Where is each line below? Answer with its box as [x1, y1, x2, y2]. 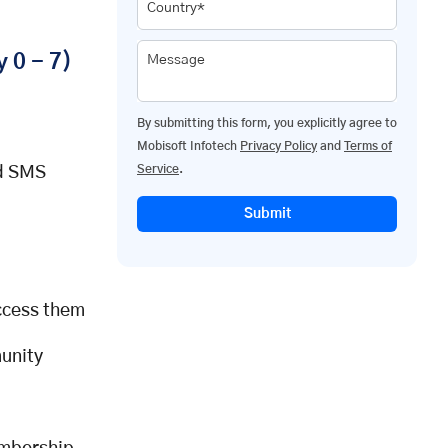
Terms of [344, 139, 392, 152]
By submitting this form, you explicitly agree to [137, 116, 397, 129]
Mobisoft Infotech [137, 139, 240, 152]
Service [137, 162, 179, 175]
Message [147, 52, 205, 67]
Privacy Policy [240, 139, 317, 152]
